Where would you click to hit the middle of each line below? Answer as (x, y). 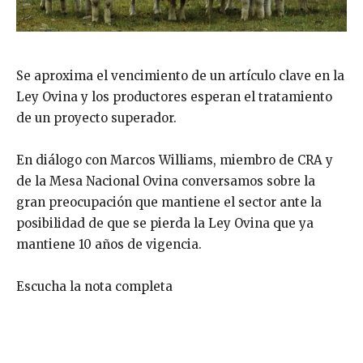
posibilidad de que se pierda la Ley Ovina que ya (165, 224)
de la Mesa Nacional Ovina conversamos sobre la (166, 181)
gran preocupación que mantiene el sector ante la (169, 203)
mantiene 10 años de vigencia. (109, 245)
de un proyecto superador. (96, 118)
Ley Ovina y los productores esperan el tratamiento (174, 97)
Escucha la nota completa (94, 287)
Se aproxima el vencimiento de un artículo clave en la (180, 76)
